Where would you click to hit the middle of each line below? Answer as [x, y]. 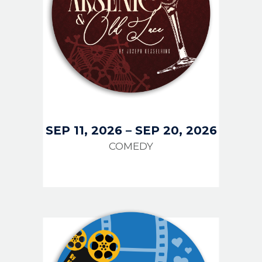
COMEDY [131, 146]
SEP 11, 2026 [84, 130]
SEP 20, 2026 [176, 130]
